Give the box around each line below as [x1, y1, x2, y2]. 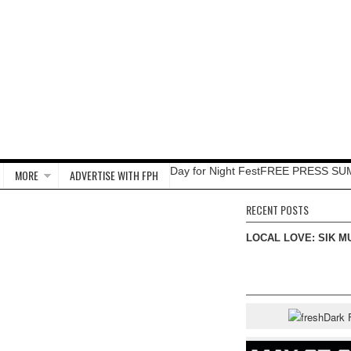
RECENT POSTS [246, 201, 309, 218]
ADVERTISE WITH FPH [70, 167, 158, 183]
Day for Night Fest [170, 165, 260, 177]
